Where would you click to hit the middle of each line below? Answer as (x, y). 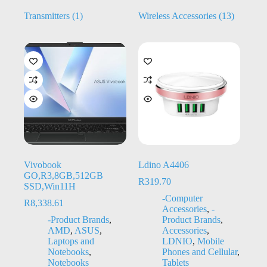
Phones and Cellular (199, 252)
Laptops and (71, 241)
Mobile (210, 241)
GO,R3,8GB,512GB (63, 175)
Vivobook (43, 164)
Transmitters (48, 15)
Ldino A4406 (163, 164)
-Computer (182, 198)
